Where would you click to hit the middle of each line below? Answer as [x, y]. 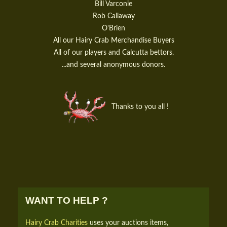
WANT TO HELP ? [67, 201]
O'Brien [113, 28]
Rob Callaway [113, 16]
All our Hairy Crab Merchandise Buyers [113, 41]
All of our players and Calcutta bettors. [113, 53]
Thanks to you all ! [139, 106]
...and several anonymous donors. [113, 65]
